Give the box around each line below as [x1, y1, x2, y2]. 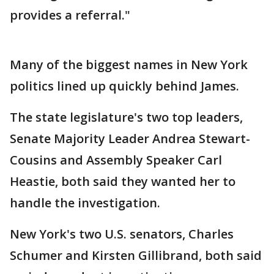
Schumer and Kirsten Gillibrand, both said [10, 247, 262, 264]
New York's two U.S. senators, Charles [10, 226, 234, 242]
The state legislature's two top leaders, [10, 109, 243, 125]
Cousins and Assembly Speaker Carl [10, 152, 222, 168]
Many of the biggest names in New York [10, 56, 248, 73]
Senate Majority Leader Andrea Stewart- [10, 130, 250, 147]
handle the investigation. [10, 194, 160, 211]
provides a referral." [10, 7, 130, 23]
